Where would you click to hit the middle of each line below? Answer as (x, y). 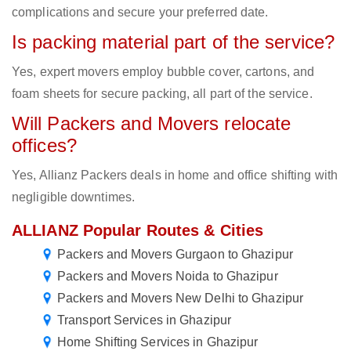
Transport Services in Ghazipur (144, 320)
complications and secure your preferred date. (140, 13)
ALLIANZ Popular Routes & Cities (138, 231)
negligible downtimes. (74, 197)
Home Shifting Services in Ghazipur (158, 342)
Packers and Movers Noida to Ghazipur (168, 277)
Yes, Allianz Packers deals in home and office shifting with (175, 175)
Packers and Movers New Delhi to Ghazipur (180, 299)
